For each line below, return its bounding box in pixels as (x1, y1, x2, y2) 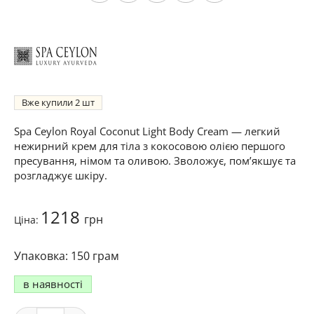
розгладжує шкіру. (14, 168, 107, 183)
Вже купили (22, 96, 75, 109)
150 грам (71, 248, 119, 264)
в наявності (23, 277, 83, 292)
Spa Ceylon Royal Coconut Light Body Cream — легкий (14, 124, 280, 139)
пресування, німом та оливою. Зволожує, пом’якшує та (14, 153, 296, 168)
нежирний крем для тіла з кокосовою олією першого (14, 139, 285, 153)
